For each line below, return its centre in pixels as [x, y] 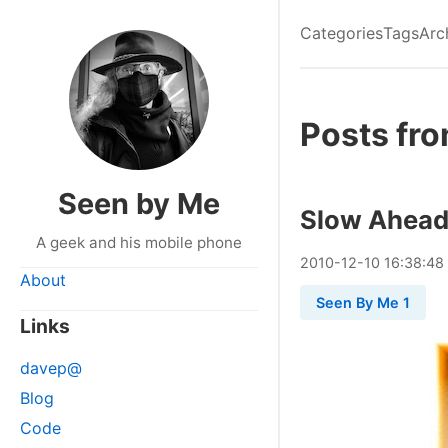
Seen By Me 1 [363, 302]
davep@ [51, 368]
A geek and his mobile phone [139, 242]
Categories [341, 33]
